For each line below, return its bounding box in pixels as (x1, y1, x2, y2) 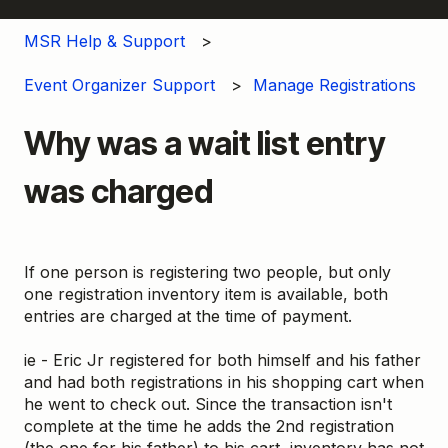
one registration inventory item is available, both (24, 284, 388, 305)
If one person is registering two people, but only (24, 262, 391, 283)
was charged (24, 172, 213, 212)
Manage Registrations (253, 75, 417, 96)
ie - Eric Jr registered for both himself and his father (24, 350, 421, 371)
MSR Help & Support (24, 30, 185, 51)
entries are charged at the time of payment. (24, 306, 357, 327)
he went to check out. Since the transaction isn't (24, 394, 392, 415)
